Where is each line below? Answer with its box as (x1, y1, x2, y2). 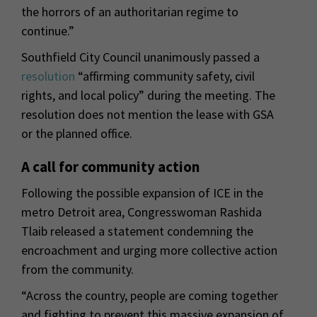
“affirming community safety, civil (75, 67, 255, 84)
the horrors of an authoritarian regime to (21, 3, 238, 20)
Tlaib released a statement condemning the (21, 222, 253, 239)
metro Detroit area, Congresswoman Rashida (21, 203, 262, 220)
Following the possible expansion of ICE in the (21, 184, 263, 201)
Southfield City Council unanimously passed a (21, 48, 260, 65)
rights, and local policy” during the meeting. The (21, 86, 275, 103)
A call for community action (21, 156, 200, 176)
